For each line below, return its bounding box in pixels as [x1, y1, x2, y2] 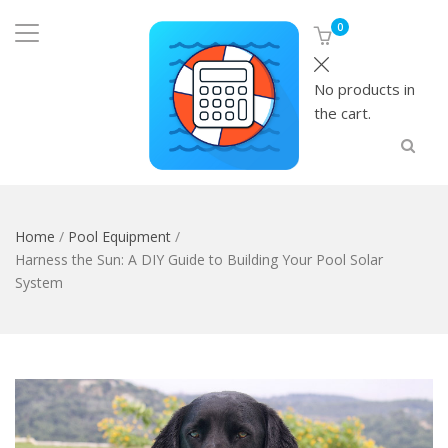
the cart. [313, 103, 371, 123]
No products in [313, 79, 415, 99]
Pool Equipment [68, 227, 171, 247]
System [15, 273, 63, 293]
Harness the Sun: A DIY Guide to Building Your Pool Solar [15, 250, 383, 270]
